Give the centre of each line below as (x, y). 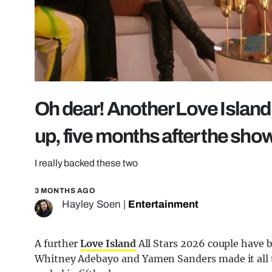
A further (58, 244)
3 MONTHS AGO (65, 191)
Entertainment (163, 205)
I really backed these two (87, 163)
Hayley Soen (91, 205)
